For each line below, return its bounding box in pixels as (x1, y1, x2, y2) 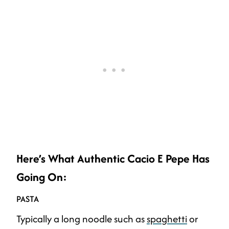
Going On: (16, 169, 67, 186)
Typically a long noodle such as (16, 212, 147, 226)
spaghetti (147, 212, 187, 226)
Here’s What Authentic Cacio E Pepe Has (16, 150, 210, 167)
